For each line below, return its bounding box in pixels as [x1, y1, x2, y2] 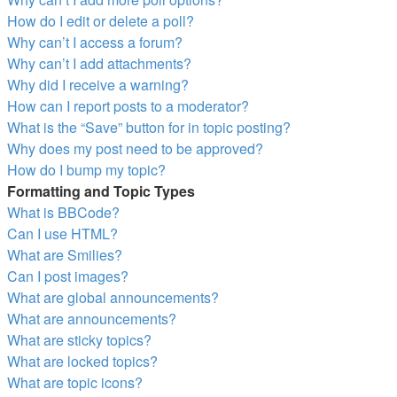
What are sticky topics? [7, 330, 152, 350]
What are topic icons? [7, 372, 143, 393]
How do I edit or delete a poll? [7, 11, 194, 31]
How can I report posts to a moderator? [7, 96, 249, 116]
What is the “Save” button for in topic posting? [7, 117, 291, 137]
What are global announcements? [7, 287, 219, 307]
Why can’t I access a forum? [7, 32, 183, 52]
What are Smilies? [7, 245, 122, 265]
